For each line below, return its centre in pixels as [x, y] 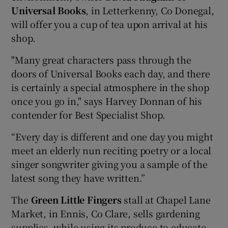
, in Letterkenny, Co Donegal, [150, 10]
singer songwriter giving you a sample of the [109, 164]
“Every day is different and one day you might [112, 136]
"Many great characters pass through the [101, 60]
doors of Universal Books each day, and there [111, 73]
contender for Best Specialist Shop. [88, 115]
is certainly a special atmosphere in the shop [110, 87]
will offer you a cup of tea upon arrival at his [110, 24]
